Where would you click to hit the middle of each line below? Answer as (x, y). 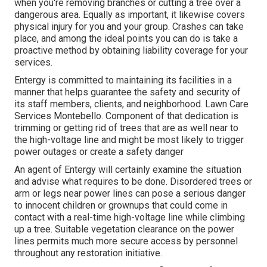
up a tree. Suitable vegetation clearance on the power (124, 229)
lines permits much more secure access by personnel (126, 241)
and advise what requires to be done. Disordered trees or (133, 182)
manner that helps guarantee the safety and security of (128, 92)
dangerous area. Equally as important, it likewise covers (130, 15)
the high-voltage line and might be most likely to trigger (129, 140)
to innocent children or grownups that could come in (121, 206)
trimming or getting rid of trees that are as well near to (126, 128)
